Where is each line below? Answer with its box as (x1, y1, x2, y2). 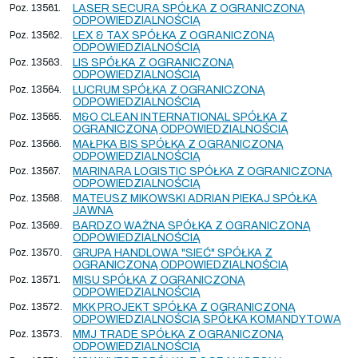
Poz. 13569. (10, 219, 62, 231)
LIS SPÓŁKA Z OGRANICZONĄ (73, 56, 234, 69)
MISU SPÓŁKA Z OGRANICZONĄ (73, 273, 245, 286)
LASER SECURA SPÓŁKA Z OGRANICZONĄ (73, 2, 305, 14)
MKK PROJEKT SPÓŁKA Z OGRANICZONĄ (73, 300, 296, 313)
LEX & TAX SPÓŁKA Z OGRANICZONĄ (73, 29, 275, 42)
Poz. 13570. (10, 246, 62, 258)
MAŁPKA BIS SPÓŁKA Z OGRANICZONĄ (73, 137, 284, 150)
